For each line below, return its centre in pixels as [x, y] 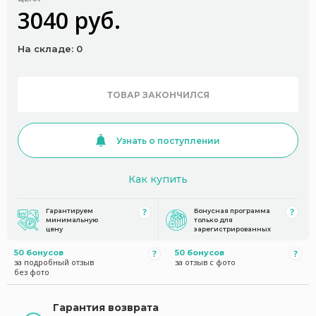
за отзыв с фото [205, 262]
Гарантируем [69, 211]
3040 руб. [69, 20]
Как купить [158, 179]
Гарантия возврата [106, 308]
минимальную [72, 220]
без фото [32, 272]
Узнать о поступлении [168, 140]
